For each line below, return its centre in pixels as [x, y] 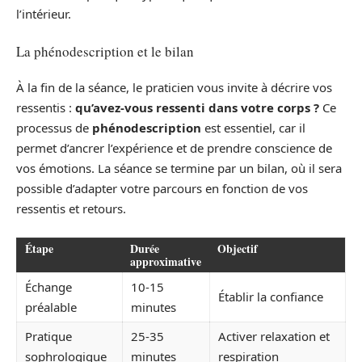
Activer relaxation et [274, 336]
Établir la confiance [271, 296]
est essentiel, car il [253, 128]
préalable [51, 307]
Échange [48, 286]
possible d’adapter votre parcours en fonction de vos [162, 189]
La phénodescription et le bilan [105, 51]
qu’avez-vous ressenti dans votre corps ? [197, 108]
